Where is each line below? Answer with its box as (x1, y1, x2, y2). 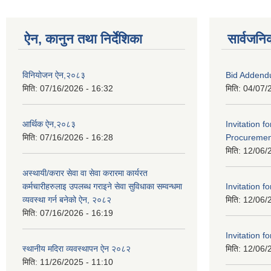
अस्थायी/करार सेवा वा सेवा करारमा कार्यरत (22, 168, 148, 178)
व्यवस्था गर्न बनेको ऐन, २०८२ (22, 195, 111, 204)
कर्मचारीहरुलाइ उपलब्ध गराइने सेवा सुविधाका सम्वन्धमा (22, 181, 182, 191)
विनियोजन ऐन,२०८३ (22, 70, 85, 80)
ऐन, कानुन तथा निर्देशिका (24, 31, 142, 47)
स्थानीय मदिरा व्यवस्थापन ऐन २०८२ (22, 244, 131, 253)
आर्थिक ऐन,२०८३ (22, 119, 76, 129)
